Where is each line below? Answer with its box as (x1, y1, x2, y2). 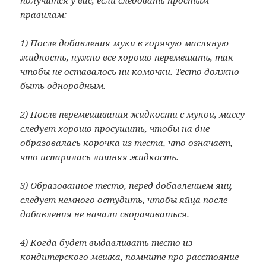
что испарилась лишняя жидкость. (20, 151, 179, 163)
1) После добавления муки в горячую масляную (20, 37, 229, 49)
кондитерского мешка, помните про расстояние (20, 251, 239, 263)
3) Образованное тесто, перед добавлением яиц (20, 179, 232, 192)
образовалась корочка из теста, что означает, (20, 137, 233, 149)
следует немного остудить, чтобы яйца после (20, 194, 228, 206)
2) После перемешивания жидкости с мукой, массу (20, 108, 245, 121)
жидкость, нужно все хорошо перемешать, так (20, 51, 234, 64)
